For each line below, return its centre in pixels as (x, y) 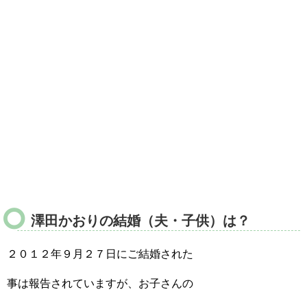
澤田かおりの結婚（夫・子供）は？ (140, 221)
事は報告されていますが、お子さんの (100, 283)
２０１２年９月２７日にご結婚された (100, 254)
